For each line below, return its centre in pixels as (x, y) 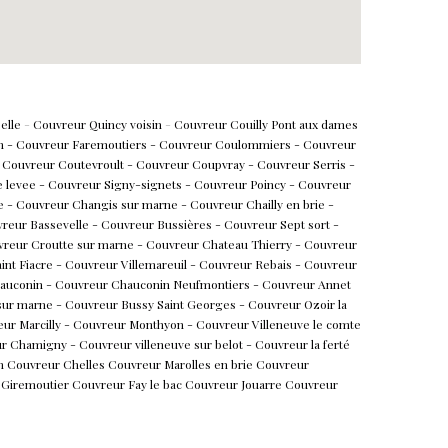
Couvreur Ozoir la (297, 303)
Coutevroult (92, 163)
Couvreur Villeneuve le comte (278, 323)
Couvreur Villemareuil (127, 263)
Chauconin (140, 283)
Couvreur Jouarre (233, 383)
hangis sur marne (129, 203)
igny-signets (146, 183)
